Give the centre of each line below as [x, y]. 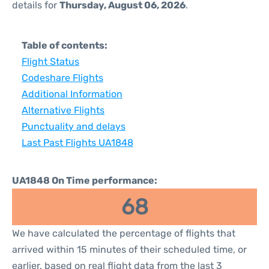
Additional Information [72, 94]
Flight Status [50, 62]
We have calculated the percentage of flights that [124, 233]
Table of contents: [65, 45]
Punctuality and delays [74, 126]
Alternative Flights [63, 110]
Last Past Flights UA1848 [77, 143]
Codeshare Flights [62, 78]
